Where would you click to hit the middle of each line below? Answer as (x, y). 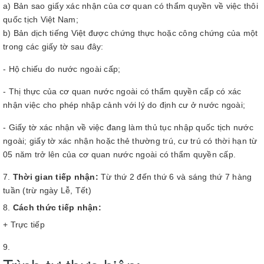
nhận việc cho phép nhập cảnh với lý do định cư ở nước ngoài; (124, 105)
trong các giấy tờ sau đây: (53, 47)
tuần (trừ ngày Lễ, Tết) (47, 191)
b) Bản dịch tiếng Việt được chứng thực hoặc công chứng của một (131, 33)
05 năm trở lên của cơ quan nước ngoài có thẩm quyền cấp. (119, 155)
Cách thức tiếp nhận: (57, 207)
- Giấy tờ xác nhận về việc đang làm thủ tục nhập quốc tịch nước (128, 128)
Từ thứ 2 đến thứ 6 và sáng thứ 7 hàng (175, 177)
